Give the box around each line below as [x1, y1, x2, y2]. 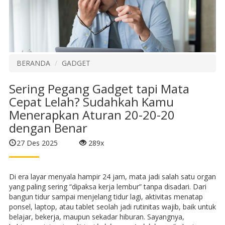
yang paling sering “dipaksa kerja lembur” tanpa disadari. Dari [9, 181, 206, 191]
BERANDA [16, 58, 50, 68]
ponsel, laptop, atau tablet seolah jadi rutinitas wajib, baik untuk [9, 201, 216, 211]
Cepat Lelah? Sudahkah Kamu [9, 93, 174, 110]
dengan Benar [9, 120, 87, 137]
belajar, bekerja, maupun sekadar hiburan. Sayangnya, [9, 211, 184, 221]
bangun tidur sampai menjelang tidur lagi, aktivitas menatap [9, 191, 203, 201]
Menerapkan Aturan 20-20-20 [9, 106, 175, 124]
